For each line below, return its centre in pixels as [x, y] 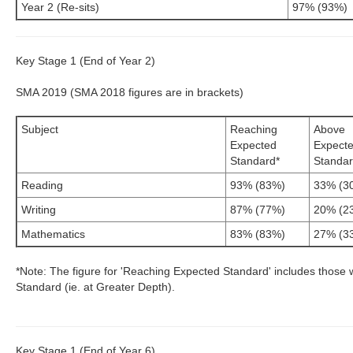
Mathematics [54, 234]
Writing [39, 210]
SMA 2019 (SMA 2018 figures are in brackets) [130, 92]
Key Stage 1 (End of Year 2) [86, 61]
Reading [43, 185]
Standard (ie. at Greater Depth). [96, 287]
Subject [97, 129]
